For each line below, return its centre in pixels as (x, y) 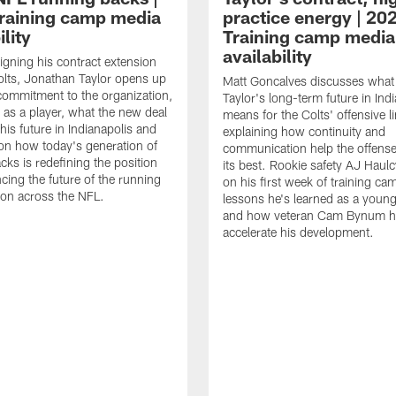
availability (267, 55)
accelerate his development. (298, 232)
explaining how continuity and (304, 131)
